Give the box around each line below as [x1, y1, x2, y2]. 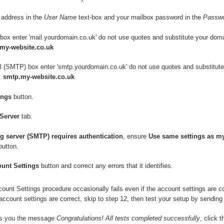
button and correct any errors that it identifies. [39, 162, 173, 170]
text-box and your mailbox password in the [76, 13, 203, 21]
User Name [44, 13, 76, 21]
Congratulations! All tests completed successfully [56, 214, 200, 222]
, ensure [123, 132, 148, 140]
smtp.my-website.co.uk [3, 73, 74, 81]
